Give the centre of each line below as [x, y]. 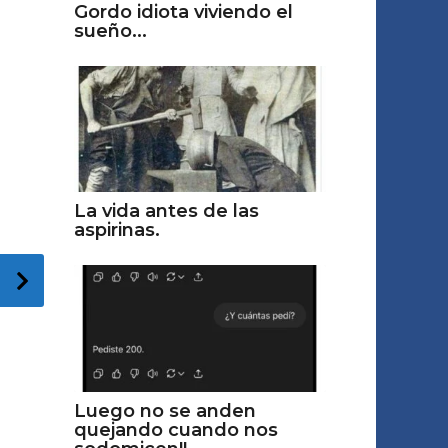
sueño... [110, 31]
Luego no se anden [164, 410]
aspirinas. [116, 230]
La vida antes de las [166, 211]
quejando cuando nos [175, 429]
